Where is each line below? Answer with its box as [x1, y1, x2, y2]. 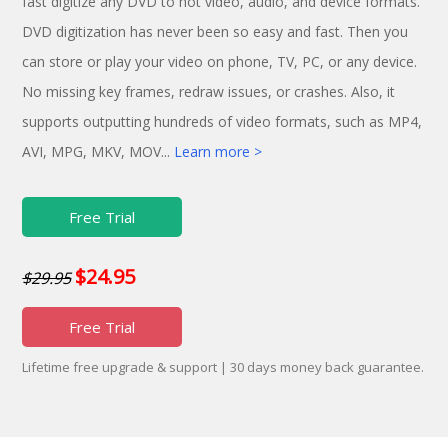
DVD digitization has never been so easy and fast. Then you [22, 22, 409, 42]
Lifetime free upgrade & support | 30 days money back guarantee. [22, 358, 425, 377]
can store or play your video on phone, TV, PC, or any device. [22, 52, 418, 72]
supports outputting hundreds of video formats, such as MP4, [22, 112, 423, 132]
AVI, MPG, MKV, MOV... [22, 142, 175, 162]
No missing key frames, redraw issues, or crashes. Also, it [22, 82, 396, 102]
